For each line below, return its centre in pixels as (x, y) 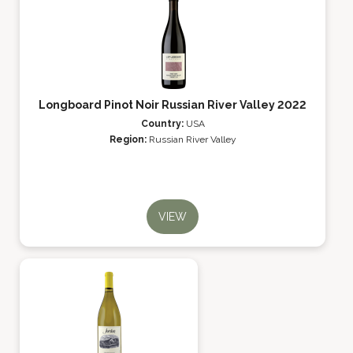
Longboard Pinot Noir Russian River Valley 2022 (173, 105)
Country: (163, 124)
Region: (129, 139)
